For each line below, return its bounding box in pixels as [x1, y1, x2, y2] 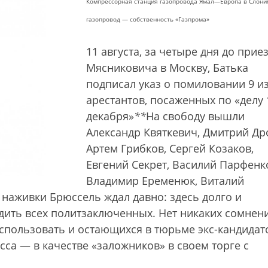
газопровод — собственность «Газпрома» [86, 15, 209, 23]
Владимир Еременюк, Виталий [86, 173, 244, 188]
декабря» [86, 109, 134, 123]
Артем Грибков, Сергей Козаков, [86, 141, 254, 156]
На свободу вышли [146, 109, 245, 123]
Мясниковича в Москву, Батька [86, 60, 248, 75]
